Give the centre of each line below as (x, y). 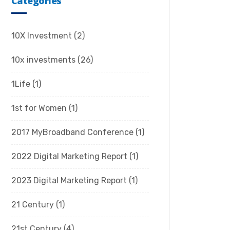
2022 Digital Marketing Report (69, 156)
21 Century (33, 205)
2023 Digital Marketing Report (69, 180)
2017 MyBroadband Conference (72, 132)
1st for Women (39, 108)
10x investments (43, 60)
